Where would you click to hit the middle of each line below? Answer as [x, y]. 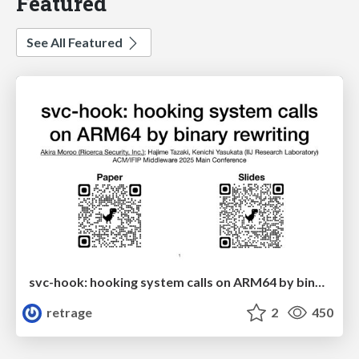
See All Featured [76, 42]
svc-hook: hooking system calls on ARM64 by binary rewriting [320, 281]
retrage [69, 312]
